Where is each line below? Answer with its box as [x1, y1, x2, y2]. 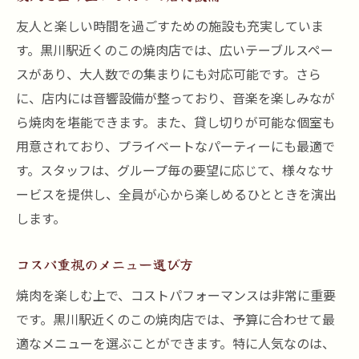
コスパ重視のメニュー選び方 [16, 254, 193, 274]
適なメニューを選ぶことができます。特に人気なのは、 [16, 333, 335, 353]
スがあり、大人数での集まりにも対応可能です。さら [16, 64, 321, 83]
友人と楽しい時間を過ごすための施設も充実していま [16, 16, 324, 35]
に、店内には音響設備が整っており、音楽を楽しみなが [16, 88, 335, 107]
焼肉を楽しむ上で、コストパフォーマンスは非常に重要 [16, 285, 336, 305]
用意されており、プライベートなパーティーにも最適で [16, 136, 335, 155]
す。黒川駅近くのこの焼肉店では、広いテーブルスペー [16, 40, 333, 59]
